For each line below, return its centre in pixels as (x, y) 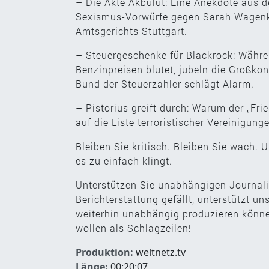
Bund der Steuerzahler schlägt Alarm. (165, 83)
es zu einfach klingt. (124, 160)
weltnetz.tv (159, 252)
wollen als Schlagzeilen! (134, 228)
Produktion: (104, 252)
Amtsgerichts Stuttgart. (131, 31)
